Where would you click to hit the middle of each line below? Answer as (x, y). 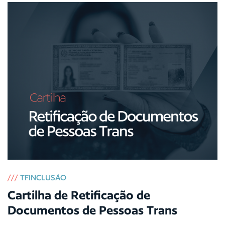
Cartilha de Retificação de (79, 195)
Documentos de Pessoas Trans (92, 210)
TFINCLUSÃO (43, 177)
